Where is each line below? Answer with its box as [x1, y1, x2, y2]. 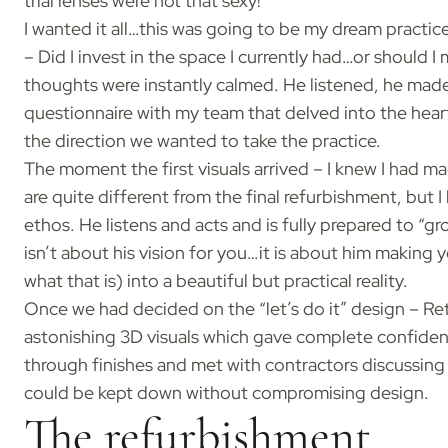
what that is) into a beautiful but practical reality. [23, 269, 408, 294]
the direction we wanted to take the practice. [23, 129, 381, 154]
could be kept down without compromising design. [23, 381, 429, 406]
